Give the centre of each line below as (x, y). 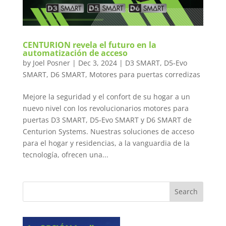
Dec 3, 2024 (97, 63)
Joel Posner (51, 63)
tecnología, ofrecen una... (65, 154)
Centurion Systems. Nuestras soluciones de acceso (108, 131)
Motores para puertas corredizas (145, 74)
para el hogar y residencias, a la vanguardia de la (106, 143)
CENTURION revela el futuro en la (89, 45)
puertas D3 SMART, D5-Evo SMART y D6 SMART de (107, 120)
